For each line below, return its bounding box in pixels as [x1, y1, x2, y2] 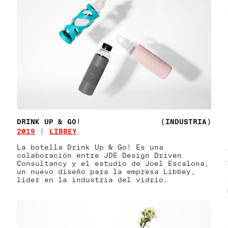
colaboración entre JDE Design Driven [17, 151, 182, 160]
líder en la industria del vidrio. [17, 175, 168, 184]
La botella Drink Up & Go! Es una [17, 142, 164, 152]
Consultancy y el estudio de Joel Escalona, [17, 159, 210, 168]
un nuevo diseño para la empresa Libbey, [17, 167, 196, 176]
